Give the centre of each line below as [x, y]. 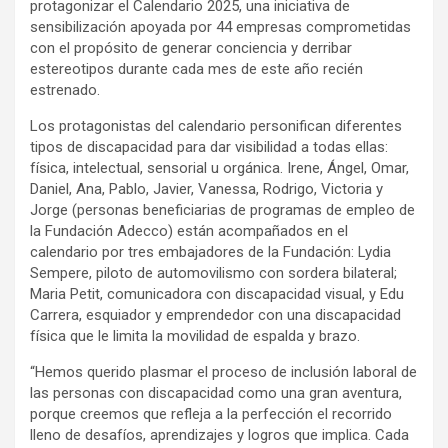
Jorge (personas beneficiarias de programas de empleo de [222, 210]
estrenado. [65, 90]
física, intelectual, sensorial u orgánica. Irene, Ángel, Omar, [219, 168]
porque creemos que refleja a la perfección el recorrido [211, 414]
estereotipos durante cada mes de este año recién [196, 69]
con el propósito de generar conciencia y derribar [191, 48]
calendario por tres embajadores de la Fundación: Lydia [210, 252]
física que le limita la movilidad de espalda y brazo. [195, 336]
